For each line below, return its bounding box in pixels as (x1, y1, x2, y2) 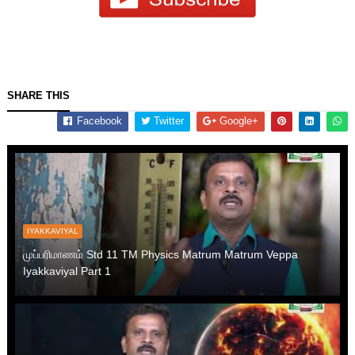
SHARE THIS (6, 89, 70, 101)
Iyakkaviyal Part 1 (22, 264, 111, 277)
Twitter (151, 114, 185, 127)
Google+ (216, 114, 259, 127)
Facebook (74, 114, 123, 127)
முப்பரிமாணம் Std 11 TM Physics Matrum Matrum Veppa (22, 247, 298, 261)
